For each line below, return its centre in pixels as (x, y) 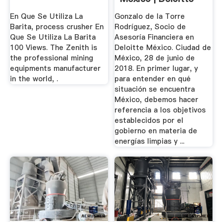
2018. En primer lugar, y (156, 68)
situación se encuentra (155, 89)
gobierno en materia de (156, 131)
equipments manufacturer (55, 68)
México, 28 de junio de (155, 58)
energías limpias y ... (150, 141)
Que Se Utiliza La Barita (53, 37)
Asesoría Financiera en (154, 37)
